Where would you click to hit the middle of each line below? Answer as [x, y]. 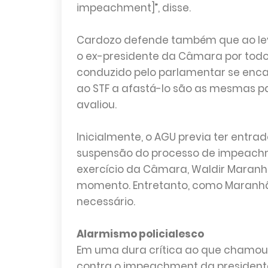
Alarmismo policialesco [140, 234]
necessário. [106, 202]
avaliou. [96, 105]
